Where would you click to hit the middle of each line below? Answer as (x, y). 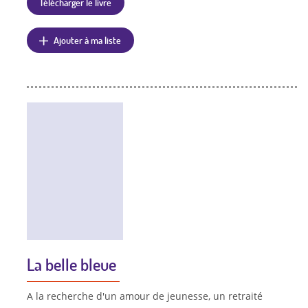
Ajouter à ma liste (88, 40)
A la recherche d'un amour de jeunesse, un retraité (144, 296)
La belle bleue (71, 264)
